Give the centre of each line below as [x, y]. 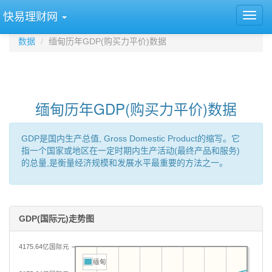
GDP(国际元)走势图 [56, 219]
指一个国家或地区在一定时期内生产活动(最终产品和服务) [131, 151]
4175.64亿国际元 [44, 246]
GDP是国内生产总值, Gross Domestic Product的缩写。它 [131, 138]
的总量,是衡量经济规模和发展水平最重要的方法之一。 [124, 163]
